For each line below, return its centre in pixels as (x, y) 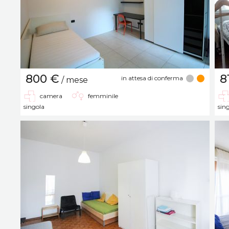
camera (51, 96)
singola (34, 106)
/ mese (74, 80)
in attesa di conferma (152, 78)
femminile (103, 96)
